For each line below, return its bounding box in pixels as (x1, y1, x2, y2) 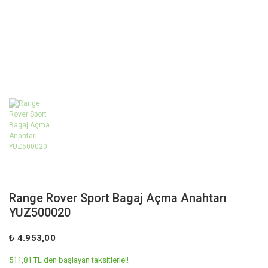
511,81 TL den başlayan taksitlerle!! (9, 255, 129, 264)
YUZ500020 (9, 205, 71, 220)
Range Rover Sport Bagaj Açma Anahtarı (9, 190, 227, 205)
